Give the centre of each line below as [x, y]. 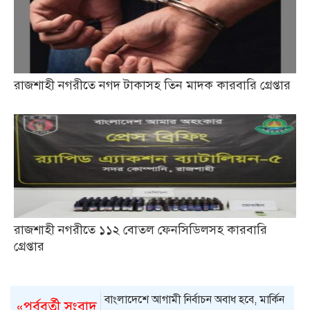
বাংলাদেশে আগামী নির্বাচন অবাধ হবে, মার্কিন [195, 299]
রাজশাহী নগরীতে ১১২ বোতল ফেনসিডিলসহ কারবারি [140, 229]
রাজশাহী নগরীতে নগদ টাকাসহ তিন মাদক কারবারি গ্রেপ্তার [152, 85]
